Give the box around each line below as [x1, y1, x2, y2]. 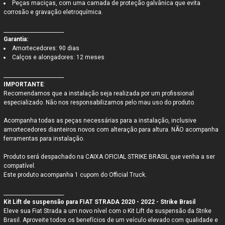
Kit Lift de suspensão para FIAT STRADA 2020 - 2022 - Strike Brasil [4, 198, 196, 206]
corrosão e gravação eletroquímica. [4, 9, 103, 16]
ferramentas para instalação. [4, 135, 85, 143]
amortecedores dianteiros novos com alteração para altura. [4, 126, 172, 134]
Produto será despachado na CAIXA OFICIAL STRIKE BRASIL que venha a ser [4, 153, 215, 161]
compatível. [4, 162, 36, 170]
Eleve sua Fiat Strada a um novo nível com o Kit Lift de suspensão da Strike [4, 207, 212, 215]
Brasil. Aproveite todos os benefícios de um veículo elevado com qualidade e [4, 216, 218, 224]
